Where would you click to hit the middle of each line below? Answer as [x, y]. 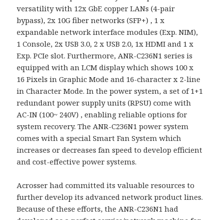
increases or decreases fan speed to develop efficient [110, 150]
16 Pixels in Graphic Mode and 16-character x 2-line [109, 79]
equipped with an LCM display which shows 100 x [105, 67]
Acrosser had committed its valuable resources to [106, 185]
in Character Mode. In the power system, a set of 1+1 [110, 91]
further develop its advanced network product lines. [110, 197]
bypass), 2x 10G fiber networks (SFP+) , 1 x [91, 20]
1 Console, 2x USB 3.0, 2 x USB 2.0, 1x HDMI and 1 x [105, 43]
